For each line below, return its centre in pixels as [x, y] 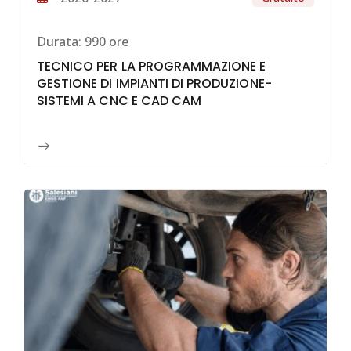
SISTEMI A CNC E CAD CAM [119, 101]
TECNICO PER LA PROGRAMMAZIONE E [152, 67]
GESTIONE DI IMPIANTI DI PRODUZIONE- [154, 84]
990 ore [105, 41]
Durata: [59, 41]
